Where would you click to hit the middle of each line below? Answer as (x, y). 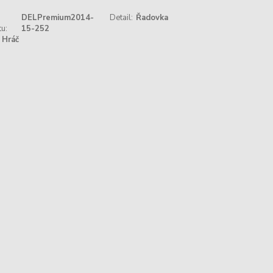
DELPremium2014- (58, 18)
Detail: (122, 18)
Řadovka (152, 18)
